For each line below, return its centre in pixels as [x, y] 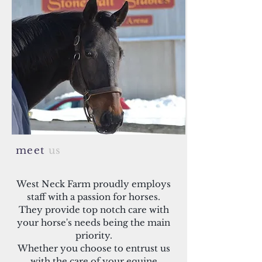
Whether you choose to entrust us [94, 248]
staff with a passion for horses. [94, 197]
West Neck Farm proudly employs [94, 184]
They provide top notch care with [94, 210]
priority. [94, 235]
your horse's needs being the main [94, 223]
